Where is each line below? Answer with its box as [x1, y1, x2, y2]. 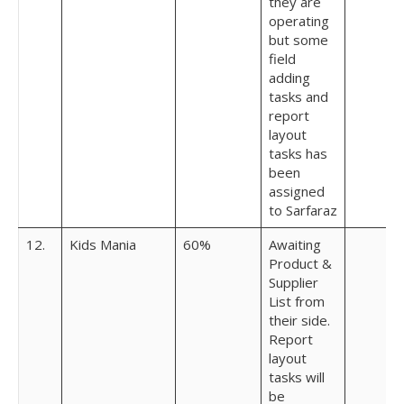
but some [269, 31, 328, 49]
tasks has [269, 144, 327, 162]
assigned [269, 182, 325, 200]
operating [269, 12, 329, 30]
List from [269, 292, 325, 310]
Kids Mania [69, 235, 136, 253]
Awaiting [269, 235, 321, 253]
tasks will [269, 368, 325, 386]
